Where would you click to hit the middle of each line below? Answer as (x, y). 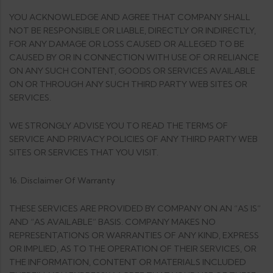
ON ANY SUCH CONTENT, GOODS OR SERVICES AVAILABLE (132, 71)
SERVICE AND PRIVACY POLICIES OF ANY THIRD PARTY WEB (133, 139)
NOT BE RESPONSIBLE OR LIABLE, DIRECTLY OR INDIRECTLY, (133, 30)
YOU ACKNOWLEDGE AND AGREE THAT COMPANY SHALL (130, 17)
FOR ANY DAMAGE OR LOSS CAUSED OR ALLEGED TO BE (127, 44)
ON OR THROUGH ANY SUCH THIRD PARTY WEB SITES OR (128, 84)
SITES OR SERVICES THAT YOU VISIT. (84, 152)
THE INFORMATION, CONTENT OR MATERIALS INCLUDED (128, 262)
